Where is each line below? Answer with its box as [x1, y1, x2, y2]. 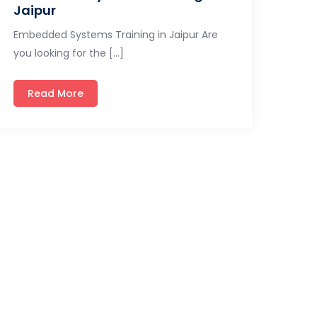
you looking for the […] [13, 45, 125, 60]
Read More [28, 86, 84, 100]
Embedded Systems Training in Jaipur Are [13, 27, 219, 42]
